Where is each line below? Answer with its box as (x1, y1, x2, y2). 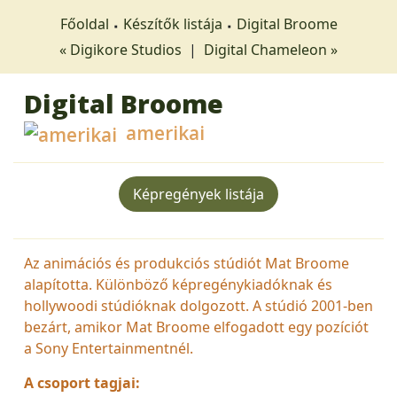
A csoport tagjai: (24, 372, 140, 393)
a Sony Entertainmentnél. (24, 338, 193, 358)
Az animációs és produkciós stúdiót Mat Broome (24, 253, 349, 273)
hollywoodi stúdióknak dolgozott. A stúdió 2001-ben (24, 295, 373, 315)
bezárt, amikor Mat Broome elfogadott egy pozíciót (24, 316, 369, 337)
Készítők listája (122, 14, 222, 34)
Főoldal (59, 14, 109, 34)
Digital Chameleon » (204, 40, 338, 59)
